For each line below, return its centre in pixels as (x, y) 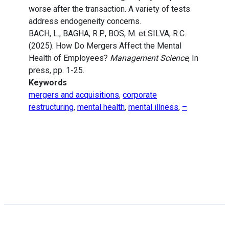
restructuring (51, 107)
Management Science (149, 58)
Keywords (48, 83)
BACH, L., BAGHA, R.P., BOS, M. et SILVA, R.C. (107, 34)
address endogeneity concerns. (85, 21)
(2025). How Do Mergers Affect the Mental (105, 46)
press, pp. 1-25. (56, 71)
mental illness (153, 107)
